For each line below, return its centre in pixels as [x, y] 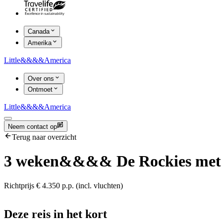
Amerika [40, 43]
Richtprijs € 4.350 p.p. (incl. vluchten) [63, 185]
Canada [39, 32]
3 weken [31, 161]
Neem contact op [32, 126]
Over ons [41, 78]
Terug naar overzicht [44, 137]
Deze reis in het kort [55, 214]
